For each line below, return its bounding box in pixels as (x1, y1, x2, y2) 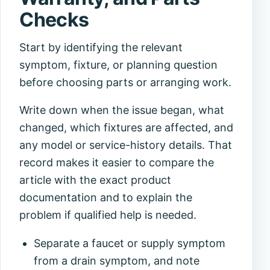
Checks (19, 8, 89, 32)
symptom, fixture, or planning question (19, 58, 218, 72)
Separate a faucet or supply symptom (33, 237, 225, 250)
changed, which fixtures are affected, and (19, 121, 234, 134)
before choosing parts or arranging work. (19, 76, 232, 89)
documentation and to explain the (19, 191, 193, 204)
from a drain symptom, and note (33, 254, 199, 267)
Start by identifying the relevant (19, 41, 183, 54)
